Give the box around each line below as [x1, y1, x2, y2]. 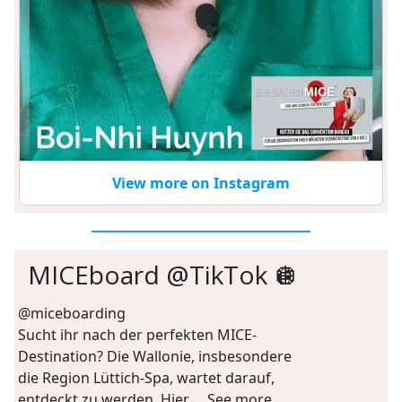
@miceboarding [18, 302, 126, 323]
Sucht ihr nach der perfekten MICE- [18, 324, 257, 345]
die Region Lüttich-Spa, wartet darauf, [18, 367, 275, 388]
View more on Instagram [112, 172, 290, 193]
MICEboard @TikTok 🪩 [28, 257, 299, 292]
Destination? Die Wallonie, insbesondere [18, 345, 292, 366]
